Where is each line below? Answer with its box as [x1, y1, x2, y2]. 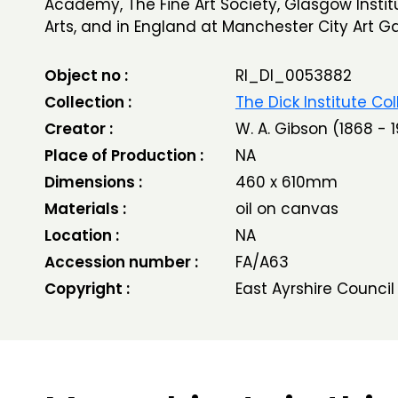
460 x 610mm [235, 171, 338, 193]
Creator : [44, 118, 113, 139]
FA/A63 [235, 251, 289, 273]
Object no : [44, 65, 128, 86]
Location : [44, 225, 119, 246]
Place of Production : [44, 145, 203, 166]
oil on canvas [235, 198, 338, 219]
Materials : [44, 198, 126, 219]
